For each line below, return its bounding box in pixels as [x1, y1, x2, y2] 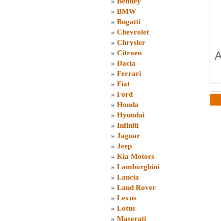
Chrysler [117, 38, 146, 46]
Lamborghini [117, 163, 159, 171]
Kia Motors [117, 152, 154, 160]
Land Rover [117, 184, 156, 191]
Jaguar [117, 132, 140, 140]
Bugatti [117, 18, 141, 26]
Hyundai [117, 111, 145, 119]
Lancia [117, 173, 139, 181]
